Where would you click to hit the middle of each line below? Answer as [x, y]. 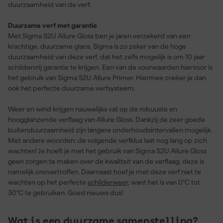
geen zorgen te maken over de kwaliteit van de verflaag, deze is [106, 161]
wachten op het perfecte [48, 182]
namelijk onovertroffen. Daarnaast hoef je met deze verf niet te [105, 171]
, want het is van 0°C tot [164, 182]
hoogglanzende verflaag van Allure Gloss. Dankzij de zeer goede [107, 119]
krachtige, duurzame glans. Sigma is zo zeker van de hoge [97, 46]
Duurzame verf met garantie [53, 25]
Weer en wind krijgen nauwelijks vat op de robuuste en [93, 109]
